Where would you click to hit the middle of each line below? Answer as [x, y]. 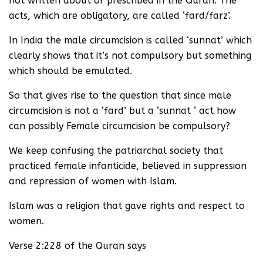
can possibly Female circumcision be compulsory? [119, 126]
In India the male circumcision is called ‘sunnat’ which [130, 40]
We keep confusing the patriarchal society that [116, 151]
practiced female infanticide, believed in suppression [128, 166]
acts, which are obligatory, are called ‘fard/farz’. [120, 16]
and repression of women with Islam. [93, 181]
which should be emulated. [70, 71]
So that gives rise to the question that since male [120, 95]
